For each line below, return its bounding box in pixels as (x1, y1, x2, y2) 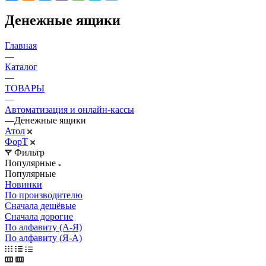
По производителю (5, 189, 83, 200)
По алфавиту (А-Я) (5, 221, 82, 232)
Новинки (5, 179, 42, 189)
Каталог (5, 61, 37, 72)
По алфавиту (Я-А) (5, 232, 82, 243)
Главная (5, 40, 37, 50)
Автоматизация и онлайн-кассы (5, 104, 134, 115)
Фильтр (14, 147, 45, 157)
